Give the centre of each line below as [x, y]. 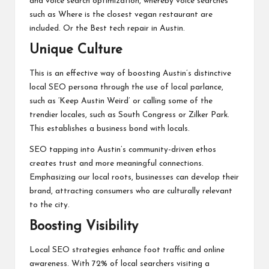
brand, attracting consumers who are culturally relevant [131, 191]
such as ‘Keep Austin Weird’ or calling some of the [121, 101]
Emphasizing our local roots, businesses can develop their [134, 177]
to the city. [50, 205]
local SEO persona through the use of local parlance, [126, 87]
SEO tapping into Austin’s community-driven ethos [123, 150]
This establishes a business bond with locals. [110, 128]
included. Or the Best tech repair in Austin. [107, 28]
